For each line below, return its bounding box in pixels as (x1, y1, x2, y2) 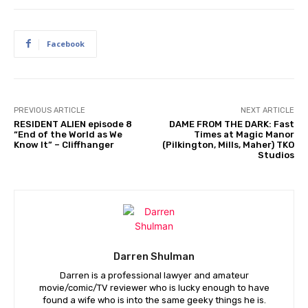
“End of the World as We (14, 129, 122, 140)
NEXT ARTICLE (240, 105, 294, 115)
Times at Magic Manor (193, 129, 294, 140)
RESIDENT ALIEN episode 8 (14, 118, 132, 129)
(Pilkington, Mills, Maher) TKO (162, 139, 294, 150)
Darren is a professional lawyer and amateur (59, 269, 249, 280)
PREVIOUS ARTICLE (14, 105, 85, 115)
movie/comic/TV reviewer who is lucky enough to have (38, 282, 269, 293)
